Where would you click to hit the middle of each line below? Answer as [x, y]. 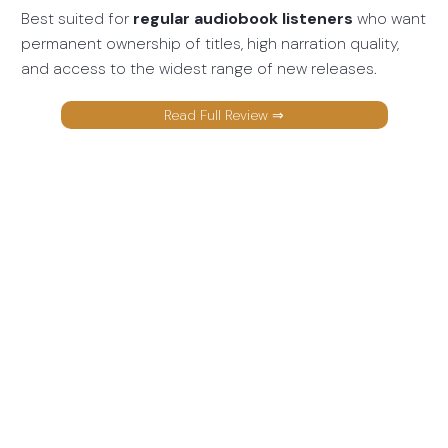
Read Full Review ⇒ [224, 114]
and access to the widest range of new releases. [198, 68]
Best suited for [76, 18]
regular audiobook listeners [242, 18]
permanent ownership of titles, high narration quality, [209, 43]
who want [389, 18]
